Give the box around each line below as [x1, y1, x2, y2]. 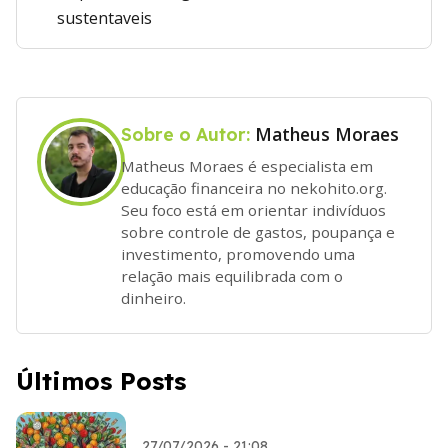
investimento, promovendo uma [121, 243, 355, 264]
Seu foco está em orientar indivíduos [121, 199, 386, 220]
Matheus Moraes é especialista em [121, 155, 373, 176]
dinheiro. [121, 287, 186, 308]
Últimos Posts [16, 365, 186, 396]
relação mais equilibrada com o [121, 265, 343, 286]
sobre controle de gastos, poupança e [121, 221, 395, 242]
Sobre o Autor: [121, 123, 255, 145]
